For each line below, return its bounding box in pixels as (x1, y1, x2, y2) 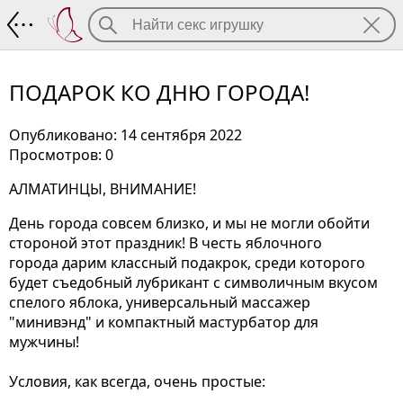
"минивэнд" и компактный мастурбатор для (9, 311, 318, 332)
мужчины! (9, 331, 83, 352)
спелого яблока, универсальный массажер (9, 291, 310, 312)
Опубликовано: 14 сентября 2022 (9, 124, 242, 145)
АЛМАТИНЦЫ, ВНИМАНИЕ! (9, 178, 196, 199)
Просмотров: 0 (9, 144, 113, 165)
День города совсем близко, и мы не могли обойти (9, 212, 370, 233)
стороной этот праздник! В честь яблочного (9, 232, 322, 253)
